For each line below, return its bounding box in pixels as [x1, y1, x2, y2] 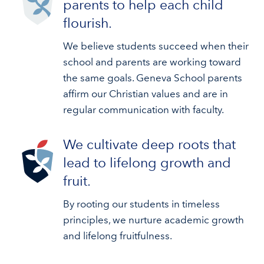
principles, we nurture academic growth [62, 214, 244, 226]
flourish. [62, 15, 112, 31]
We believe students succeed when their [62, 40, 249, 52]
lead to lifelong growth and [62, 154, 231, 171]
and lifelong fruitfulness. [62, 230, 172, 242]
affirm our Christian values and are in [62, 88, 228, 100]
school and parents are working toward [62, 56, 241, 68]
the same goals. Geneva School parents [62, 72, 242, 84]
